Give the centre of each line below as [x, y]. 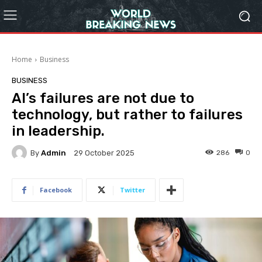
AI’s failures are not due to [103, 98]
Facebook [56, 190]
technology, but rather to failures [127, 115]
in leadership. [58, 131]
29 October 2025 [104, 153]
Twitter [132, 190]
